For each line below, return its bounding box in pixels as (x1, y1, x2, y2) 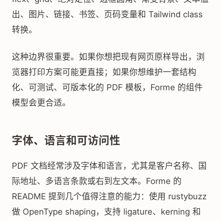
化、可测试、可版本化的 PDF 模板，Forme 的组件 (12, 82, 203, 92)
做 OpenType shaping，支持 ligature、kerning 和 (12, 207, 201, 217)
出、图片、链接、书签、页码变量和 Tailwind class (12, 9, 203, 19)
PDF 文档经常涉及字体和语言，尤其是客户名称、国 (12, 161, 207, 171)
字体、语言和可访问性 (12, 134, 120, 147)
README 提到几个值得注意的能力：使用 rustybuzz (12, 191, 207, 201)
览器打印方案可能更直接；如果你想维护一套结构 (12, 67, 196, 77)
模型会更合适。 (12, 98, 71, 108)
